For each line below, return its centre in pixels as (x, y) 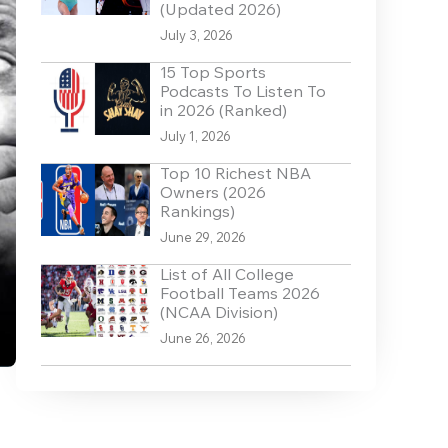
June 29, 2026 (202, 237)
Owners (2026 (212, 192)
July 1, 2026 (195, 136)
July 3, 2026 (196, 35)
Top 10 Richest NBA (235, 173)
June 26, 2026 (202, 338)
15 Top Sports (212, 72)
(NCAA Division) (218, 312)
